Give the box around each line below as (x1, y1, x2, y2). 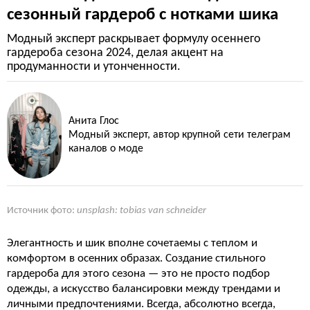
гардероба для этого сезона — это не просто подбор (7, 267, 270, 280)
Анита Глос (69, 116, 120, 127)
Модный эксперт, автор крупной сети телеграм (69, 129, 291, 141)
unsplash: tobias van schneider (77, 205, 206, 216)
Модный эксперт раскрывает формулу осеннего (7, 33, 261, 46)
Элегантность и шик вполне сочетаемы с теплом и (7, 237, 257, 249)
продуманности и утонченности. (7, 60, 181, 73)
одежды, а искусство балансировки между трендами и (7, 282, 280, 295)
